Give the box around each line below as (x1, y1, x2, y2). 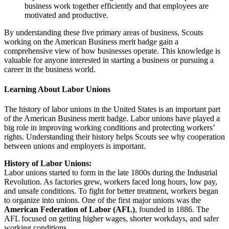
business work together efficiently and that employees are (25, 1, 209, 10)
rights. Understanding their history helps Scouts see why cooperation (4, 132, 225, 142)
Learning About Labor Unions (4, 85, 110, 94)
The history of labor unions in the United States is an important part (4, 105, 220, 114)
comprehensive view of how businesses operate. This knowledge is (4, 46, 220, 55)
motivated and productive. (25, 10, 108, 19)
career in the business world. (4, 64, 96, 74)
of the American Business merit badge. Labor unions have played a (4, 114, 220, 123)
